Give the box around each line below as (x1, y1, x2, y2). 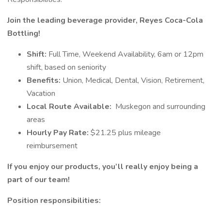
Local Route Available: (27, 101, 113, 112)
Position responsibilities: (7, 195, 105, 206)
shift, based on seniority (27, 62, 106, 73)
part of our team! (7, 174, 70, 185)
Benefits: (27, 75, 62, 86)
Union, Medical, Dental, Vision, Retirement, (62, 75, 204, 86)
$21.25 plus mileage (91, 127, 161, 138)
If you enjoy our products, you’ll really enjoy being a (7, 161, 198, 172)
